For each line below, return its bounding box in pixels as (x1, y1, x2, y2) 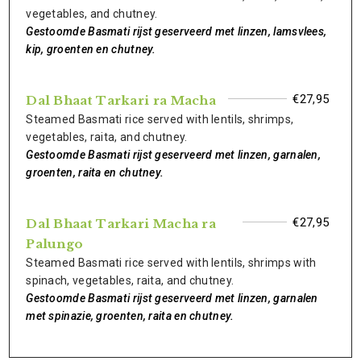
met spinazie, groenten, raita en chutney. (26, 309, 234, 322)
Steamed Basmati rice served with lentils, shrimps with (26, 256, 317, 269)
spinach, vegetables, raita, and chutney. (26, 274, 234, 287)
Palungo (26, 236, 84, 251)
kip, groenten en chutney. (26, 43, 156, 56)
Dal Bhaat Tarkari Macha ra (26, 216, 217, 231)
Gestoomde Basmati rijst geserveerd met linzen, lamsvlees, (26, 25, 327, 38)
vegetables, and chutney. (26, 7, 158, 20)
